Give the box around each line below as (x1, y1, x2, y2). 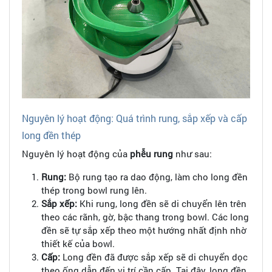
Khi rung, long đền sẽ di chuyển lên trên (77, 197, 246, 210)
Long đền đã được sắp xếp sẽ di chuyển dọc (60, 251, 248, 263)
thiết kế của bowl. (41, 237, 115, 250)
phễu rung (130, 148, 173, 160)
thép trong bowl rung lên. (41, 184, 147, 197)
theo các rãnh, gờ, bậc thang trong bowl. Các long (41, 211, 249, 223)
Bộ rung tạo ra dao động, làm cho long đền (66, 171, 248, 183)
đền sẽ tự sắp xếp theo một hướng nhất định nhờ (41, 224, 246, 237)
